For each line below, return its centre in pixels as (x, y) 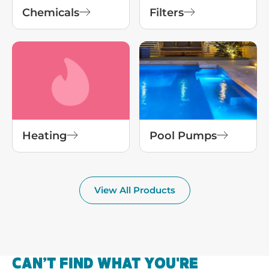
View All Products (134, 190)
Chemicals (51, 12)
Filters (167, 12)
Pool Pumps (183, 135)
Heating (44, 135)
